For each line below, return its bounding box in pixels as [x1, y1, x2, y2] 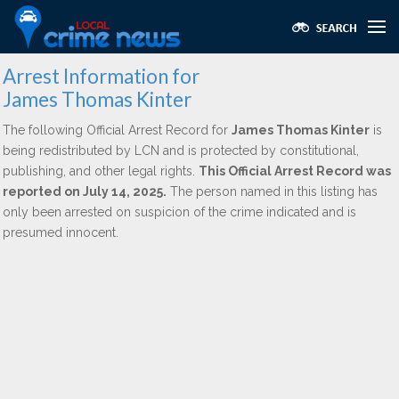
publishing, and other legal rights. [3, 164, 199, 178]
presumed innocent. [3, 225, 118, 240]
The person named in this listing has [167, 184, 378, 199]
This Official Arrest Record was [199, 164, 391, 178]
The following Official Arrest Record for [3, 123, 232, 137]
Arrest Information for [3, 64, 199, 88]
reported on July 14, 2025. [3, 184, 167, 199]
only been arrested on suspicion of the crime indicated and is [3, 205, 356, 219]
